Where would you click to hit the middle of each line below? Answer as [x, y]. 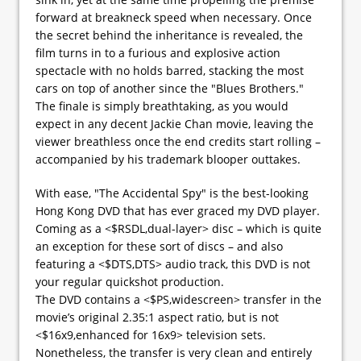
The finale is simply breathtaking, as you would [162, 106]
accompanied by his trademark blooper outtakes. [168, 159]
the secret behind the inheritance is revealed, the [169, 35]
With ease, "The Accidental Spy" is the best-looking [172, 193]
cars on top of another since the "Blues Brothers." [170, 88]
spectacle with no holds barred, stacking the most [170, 70]
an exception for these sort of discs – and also [159, 246]
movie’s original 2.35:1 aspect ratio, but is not [157, 317]
